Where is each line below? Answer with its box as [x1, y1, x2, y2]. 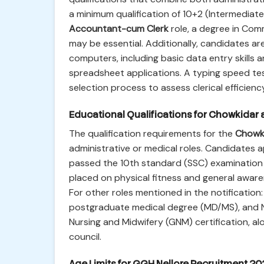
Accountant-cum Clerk [69, 22, 169, 35]
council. [69, 230, 101, 243]
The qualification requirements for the [69, 127, 235, 140]
